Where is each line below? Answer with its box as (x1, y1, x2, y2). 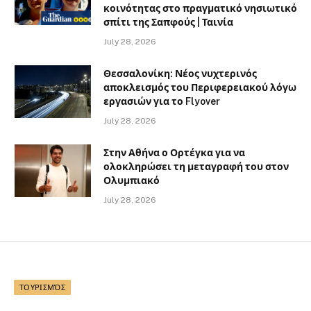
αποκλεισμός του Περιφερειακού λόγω (103, 81, 296, 93)
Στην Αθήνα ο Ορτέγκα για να (103, 146, 245, 158)
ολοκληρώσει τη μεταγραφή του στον (103, 160, 289, 172)
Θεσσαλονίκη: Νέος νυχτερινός (103, 67, 257, 79)
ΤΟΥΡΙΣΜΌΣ (19, 283, 65, 292)
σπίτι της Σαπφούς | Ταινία (103, 16, 233, 28)
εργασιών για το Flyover (103, 95, 220, 107)
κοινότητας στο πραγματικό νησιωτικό (103, 2, 297, 14)
